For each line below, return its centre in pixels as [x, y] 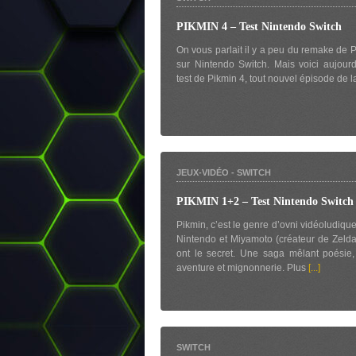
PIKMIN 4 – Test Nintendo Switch [259, 27]
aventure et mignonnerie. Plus [242, 268]
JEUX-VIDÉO [203, 172]
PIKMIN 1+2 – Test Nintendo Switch [265, 201]
